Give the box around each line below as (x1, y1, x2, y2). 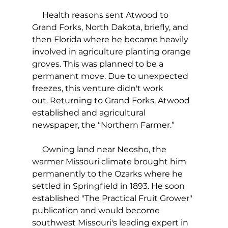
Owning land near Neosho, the (32, 145, 168, 155)
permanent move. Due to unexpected (32, 71, 190, 81)
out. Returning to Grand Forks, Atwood (32, 96, 192, 106)
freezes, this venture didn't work (32, 83, 165, 94)
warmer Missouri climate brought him (32, 157, 188, 167)
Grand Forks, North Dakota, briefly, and (32, 22, 190, 33)
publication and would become (32, 206, 162, 216)
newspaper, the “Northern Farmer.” (32, 120, 177, 130)
